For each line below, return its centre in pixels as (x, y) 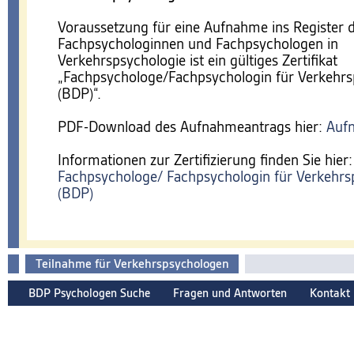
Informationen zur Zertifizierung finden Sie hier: (205, 160)
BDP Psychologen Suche (89, 293)
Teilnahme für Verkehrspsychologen (132, 264)
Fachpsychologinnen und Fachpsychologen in (198, 44)
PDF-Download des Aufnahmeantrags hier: (192, 127)
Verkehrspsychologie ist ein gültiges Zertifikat (198, 60)
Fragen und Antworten (230, 293)
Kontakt (330, 293)
